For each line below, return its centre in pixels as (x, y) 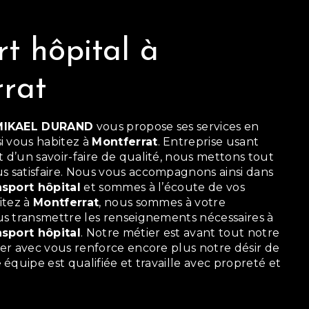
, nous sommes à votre (162, 202)
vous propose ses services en (176, 127)
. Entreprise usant (208, 142)
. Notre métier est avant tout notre (180, 233)
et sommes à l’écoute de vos (163, 187)
